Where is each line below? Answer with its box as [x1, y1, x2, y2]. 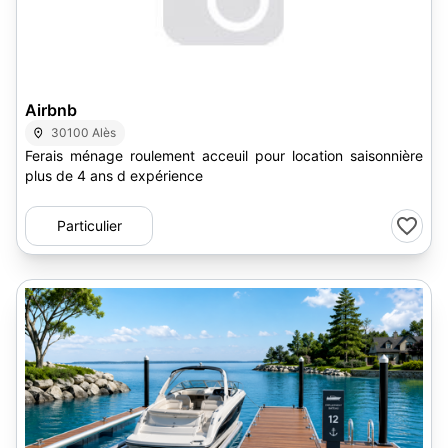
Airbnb [25, 100, 77, 120]
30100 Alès [51, 125, 117, 140]
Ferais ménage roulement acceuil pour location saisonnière [25, 147, 423, 164]
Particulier [56, 217, 122, 234]
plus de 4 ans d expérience [25, 167, 203, 184]
